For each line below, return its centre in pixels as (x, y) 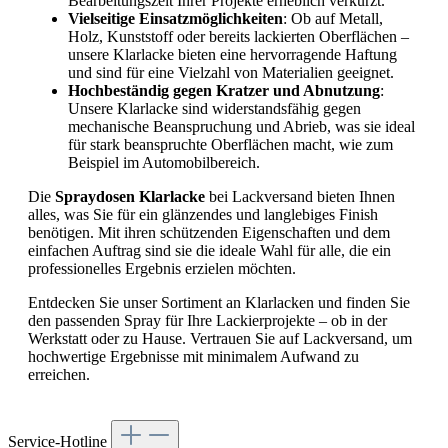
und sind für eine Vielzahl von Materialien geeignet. (231, 72)
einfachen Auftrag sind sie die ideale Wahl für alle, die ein (209, 250)
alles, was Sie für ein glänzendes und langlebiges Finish (203, 214)
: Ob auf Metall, (333, 18)
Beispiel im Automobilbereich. (164, 162)
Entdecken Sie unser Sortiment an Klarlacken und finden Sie (219, 302)
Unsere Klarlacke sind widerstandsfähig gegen (214, 108)
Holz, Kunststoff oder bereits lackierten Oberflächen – (238, 36)
